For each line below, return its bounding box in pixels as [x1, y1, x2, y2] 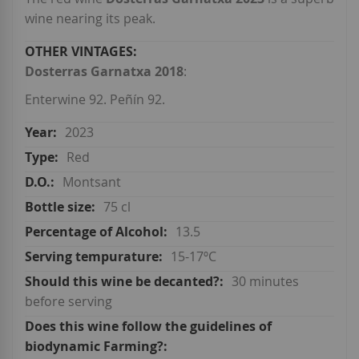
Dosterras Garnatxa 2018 [25, 63, 184, 81]
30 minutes [232, 272, 299, 291]
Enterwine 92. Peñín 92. [25, 91, 165, 109]
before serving [25, 292, 112, 311]
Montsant [63, 173, 121, 192]
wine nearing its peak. [25, 10, 155, 28]
